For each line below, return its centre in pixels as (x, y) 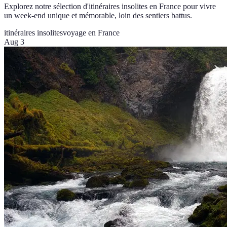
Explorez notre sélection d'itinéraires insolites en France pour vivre (110, 6)
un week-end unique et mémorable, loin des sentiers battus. (98, 15)
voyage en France (91, 32)
